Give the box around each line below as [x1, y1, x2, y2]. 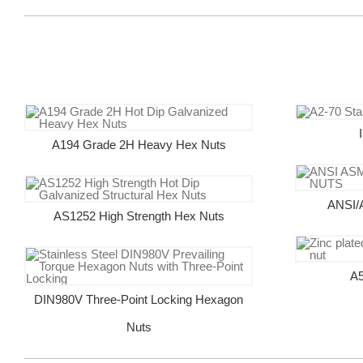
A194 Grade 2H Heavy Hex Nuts [51, 137, 226, 152]
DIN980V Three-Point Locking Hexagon [34, 292, 244, 306]
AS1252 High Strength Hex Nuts [53, 208, 224, 223]
